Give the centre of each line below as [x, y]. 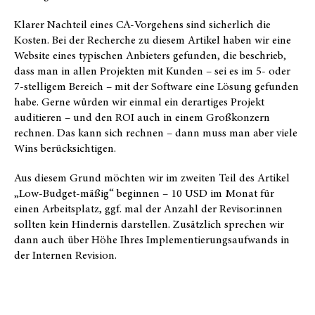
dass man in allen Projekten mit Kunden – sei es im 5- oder [152, 71]
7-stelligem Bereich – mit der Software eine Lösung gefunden [156, 86]
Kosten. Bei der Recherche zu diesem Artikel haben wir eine [153, 40]
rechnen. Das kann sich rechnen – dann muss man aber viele [156, 133]
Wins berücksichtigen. [65, 148]
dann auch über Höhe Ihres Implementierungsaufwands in [152, 239]
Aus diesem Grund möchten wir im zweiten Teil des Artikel [152, 178]
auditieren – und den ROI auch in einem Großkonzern [142, 117]
